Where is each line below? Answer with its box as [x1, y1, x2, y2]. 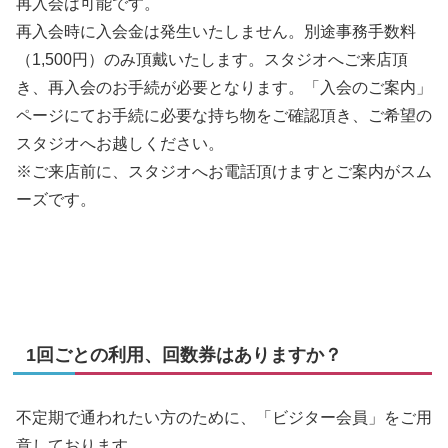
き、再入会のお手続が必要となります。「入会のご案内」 [16, 79, 432, 97]
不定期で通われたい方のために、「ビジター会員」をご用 [16, 409, 432, 427]
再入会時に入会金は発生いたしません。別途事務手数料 [16, 23, 416, 41]
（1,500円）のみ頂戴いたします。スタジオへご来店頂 [16, 51, 408, 69]
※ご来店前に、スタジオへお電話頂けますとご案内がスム [16, 163, 432, 181]
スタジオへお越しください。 [16, 135, 224, 153]
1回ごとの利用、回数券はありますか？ [26, 344, 342, 365]
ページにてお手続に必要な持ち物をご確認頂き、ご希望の [16, 107, 432, 125]
